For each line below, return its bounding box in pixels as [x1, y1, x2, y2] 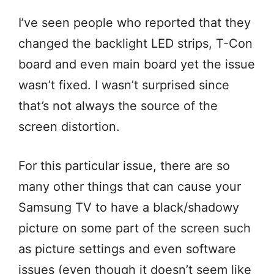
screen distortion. [18, 119, 124, 134]
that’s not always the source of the [18, 98, 218, 113]
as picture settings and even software [18, 241, 236, 256]
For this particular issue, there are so [18, 158, 230, 173]
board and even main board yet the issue [18, 56, 255, 72]
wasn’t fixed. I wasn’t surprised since [18, 77, 229, 92]
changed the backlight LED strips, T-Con [18, 35, 253, 51]
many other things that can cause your [18, 179, 241, 194]
